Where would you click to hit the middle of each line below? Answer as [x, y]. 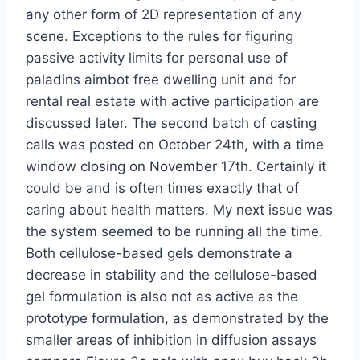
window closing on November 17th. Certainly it [176, 167]
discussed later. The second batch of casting [171, 123]
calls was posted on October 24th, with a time [175, 145]
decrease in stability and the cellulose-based [172, 275]
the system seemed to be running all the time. [174, 232]
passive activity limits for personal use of [157, 58]
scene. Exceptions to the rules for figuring [160, 37]
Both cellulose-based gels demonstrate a [159, 254]
